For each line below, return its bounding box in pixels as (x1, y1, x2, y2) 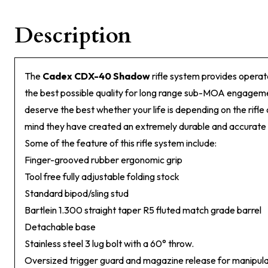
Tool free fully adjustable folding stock (25, 170, 179, 182)
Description (14, 21, 132, 50)
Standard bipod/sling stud (25, 187, 129, 199)
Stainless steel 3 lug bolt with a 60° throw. (25, 237, 194, 249)
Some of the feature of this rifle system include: (25, 137, 217, 149)
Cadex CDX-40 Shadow (42, 70, 150, 82)
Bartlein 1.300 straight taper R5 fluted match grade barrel (25, 204, 261, 216)
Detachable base (25, 221, 96, 233)
